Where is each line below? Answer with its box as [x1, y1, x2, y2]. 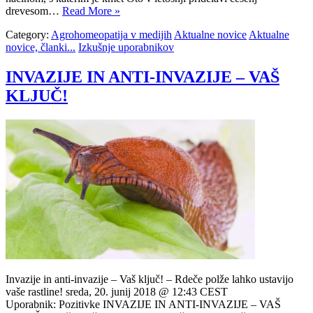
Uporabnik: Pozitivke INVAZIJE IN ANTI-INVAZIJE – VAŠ [6, 298, 281, 311]
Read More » [62, 5, 120, 17]
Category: [6, 29, 51, 41]
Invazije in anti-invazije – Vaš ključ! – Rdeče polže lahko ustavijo [6, 273, 293, 286]
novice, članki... [6, 41, 75, 54]
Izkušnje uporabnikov [78, 41, 174, 54]
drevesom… [6, 5, 62, 17]
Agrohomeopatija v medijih [51, 29, 172, 41]
